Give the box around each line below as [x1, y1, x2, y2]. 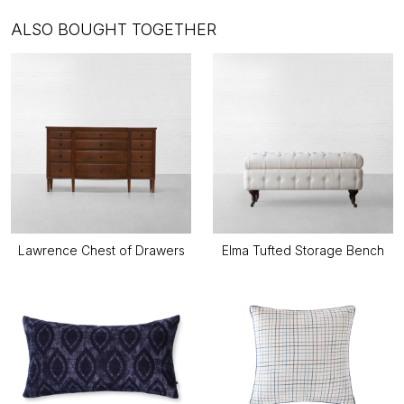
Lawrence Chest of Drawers [17, 243, 185, 259]
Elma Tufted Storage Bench [222, 243, 384, 259]
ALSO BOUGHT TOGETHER [11, 20, 216, 40]
